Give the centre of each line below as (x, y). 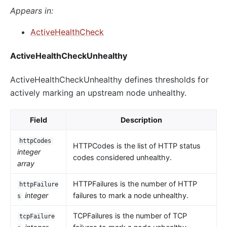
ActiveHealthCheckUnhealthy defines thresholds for (109, 80)
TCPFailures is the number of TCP (130, 216)
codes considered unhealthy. (122, 158)
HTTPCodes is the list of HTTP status (137, 146)
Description (141, 120)
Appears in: (32, 10)
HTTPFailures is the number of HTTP (135, 184)
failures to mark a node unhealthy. (130, 196)
